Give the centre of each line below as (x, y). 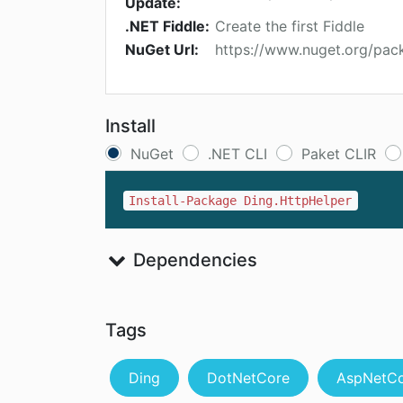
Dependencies (193, 260)
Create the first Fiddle (290, 27)
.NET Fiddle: (167, 27)
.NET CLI (237, 154)
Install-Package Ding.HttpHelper (241, 201)
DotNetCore (248, 378)
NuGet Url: (162, 50)
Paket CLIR (339, 154)
